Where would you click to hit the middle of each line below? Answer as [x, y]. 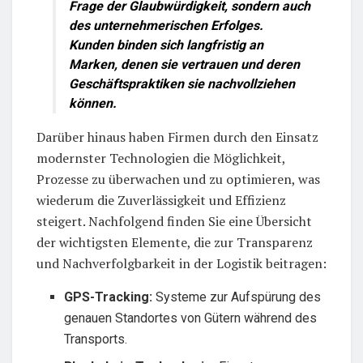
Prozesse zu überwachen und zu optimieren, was [178, 179]
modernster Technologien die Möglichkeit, [161, 158]
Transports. [96, 339]
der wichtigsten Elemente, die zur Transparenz [175, 242]
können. [93, 103]
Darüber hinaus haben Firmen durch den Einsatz [177, 137]
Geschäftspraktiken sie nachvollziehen [182, 83]
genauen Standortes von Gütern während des [191, 318]
